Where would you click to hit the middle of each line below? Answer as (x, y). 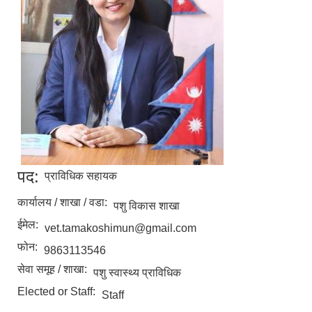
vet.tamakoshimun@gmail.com (120, 228)
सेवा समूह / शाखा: (54, 270)
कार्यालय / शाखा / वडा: (64, 203)
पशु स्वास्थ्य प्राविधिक (137, 273)
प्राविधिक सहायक (81, 176)
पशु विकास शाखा (147, 206)
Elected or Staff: (58, 292)
